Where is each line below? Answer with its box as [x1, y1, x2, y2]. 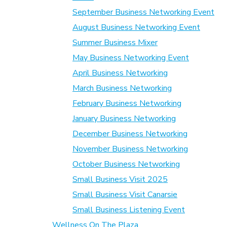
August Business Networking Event [72, 22, 200, 33]
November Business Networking [72, 143, 188, 155]
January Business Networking [72, 113, 176, 125]
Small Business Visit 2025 [72, 174, 168, 185]
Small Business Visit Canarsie [72, 189, 177, 201]
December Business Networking [72, 128, 187, 140]
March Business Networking [72, 83, 172, 94]
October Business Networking [72, 159, 180, 170]
